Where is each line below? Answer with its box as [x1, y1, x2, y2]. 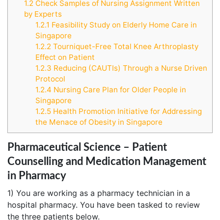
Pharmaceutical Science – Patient [7, 142, 167, 153]
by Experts [24, 9, 62, 19]
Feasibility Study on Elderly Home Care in [49, 20, 197, 30]
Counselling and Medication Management [7, 156, 206, 167]
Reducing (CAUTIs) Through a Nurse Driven [51, 63, 207, 73]
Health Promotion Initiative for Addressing [51, 107, 202, 116]
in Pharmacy [7, 170, 66, 182]
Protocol [35, 74, 65, 84]
